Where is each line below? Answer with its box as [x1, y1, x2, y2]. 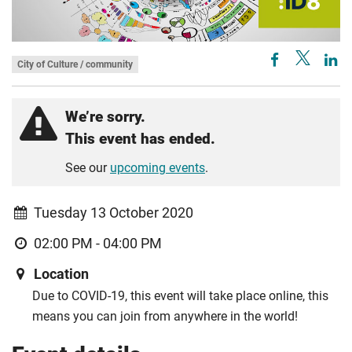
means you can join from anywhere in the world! [32, 308, 298, 324]
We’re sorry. [65, 107, 145, 126]
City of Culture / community [17, 58, 133, 70]
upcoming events [110, 159, 205, 175]
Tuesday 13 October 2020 [33, 204, 193, 221]
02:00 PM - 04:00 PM [33, 235, 162, 251]
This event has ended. [65, 129, 215, 148]
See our [65, 159, 110, 175]
